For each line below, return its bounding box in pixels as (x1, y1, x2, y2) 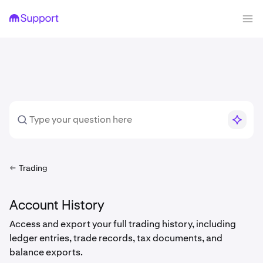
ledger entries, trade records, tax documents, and (9, 232, 222, 244)
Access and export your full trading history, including (9, 218, 236, 230)
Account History (9, 200, 104, 213)
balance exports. (9, 246, 83, 258)
